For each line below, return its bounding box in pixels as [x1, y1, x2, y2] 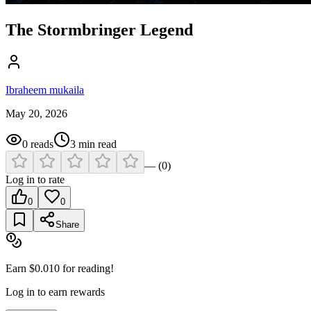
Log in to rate [6, 173, 65, 185]
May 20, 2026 [6, 107, 67, 119]
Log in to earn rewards [6, 285, 105, 298]
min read [76, 137, 117, 150]
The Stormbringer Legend [6, 20, 193, 39]
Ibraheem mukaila [6, 83, 84, 96]
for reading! [60, 262, 114, 274]
